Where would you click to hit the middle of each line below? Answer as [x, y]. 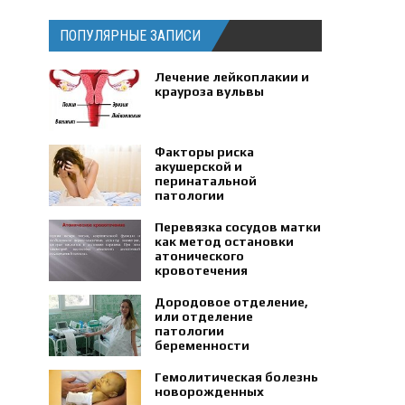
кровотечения [202, 270]
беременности [202, 345]
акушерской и [199, 166]
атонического [200, 256]
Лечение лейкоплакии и [232, 77]
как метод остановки [225, 241]
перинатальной [206, 181]
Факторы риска [205, 152]
